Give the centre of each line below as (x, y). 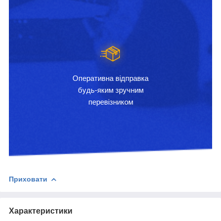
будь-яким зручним (110, 90)
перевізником (110, 102)
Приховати (28, 179)
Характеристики (41, 211)
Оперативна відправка (110, 78)
